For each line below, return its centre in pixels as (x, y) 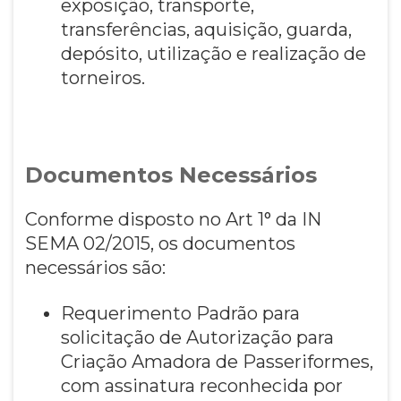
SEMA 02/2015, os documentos (160, 243)
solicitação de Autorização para (197, 337)
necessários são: (95, 267)
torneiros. (102, 77)
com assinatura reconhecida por (201, 385)
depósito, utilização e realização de (213, 53)
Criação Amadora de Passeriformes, (217, 361)
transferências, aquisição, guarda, (206, 29)
